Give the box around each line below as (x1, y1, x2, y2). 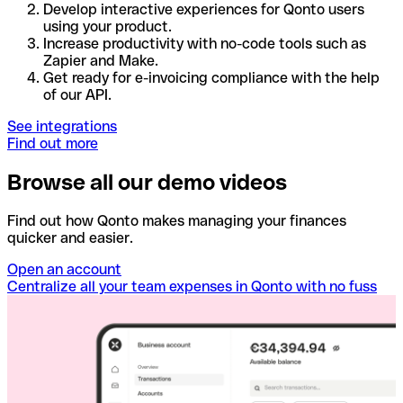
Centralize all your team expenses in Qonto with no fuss (7, 278, 377, 296)
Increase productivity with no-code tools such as (43, 35, 366, 53)
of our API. (43, 86, 112, 104)
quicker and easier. (7, 229, 133, 247)
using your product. (43, 18, 172, 36)
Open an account (7, 261, 121, 279)
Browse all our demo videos (7, 170, 287, 195)
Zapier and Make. (43, 52, 158, 70)
